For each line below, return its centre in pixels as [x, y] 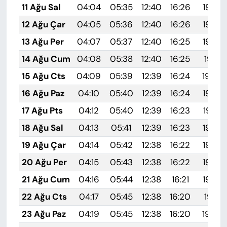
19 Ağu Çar [44, 145]
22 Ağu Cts [44, 196]
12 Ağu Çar [43, 24]
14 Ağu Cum [46, 59]
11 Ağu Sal [41, 7]
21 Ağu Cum [46, 179]
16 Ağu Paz [43, 93]
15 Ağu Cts [43, 76]
